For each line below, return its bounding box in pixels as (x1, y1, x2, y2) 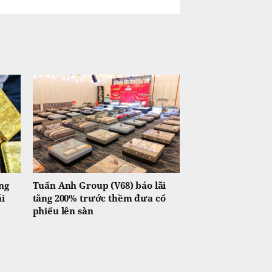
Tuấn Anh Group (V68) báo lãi (32, 178, 166, 191)
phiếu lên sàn (32, 204, 93, 217)
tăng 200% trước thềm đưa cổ (32, 191, 166, 204)
